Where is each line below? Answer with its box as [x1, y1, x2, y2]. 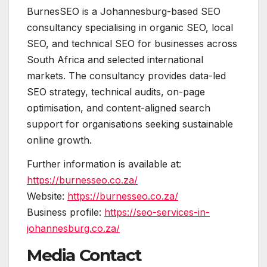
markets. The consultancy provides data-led [27, 70, 226, 82]
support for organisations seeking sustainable [27, 118, 233, 131]
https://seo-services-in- [104, 206, 210, 218]
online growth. [27, 134, 92, 147]
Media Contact [27, 244, 142, 265]
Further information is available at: [27, 157, 181, 170]
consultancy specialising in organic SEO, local [27, 21, 233, 34]
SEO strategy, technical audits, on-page [27, 86, 205, 98]
